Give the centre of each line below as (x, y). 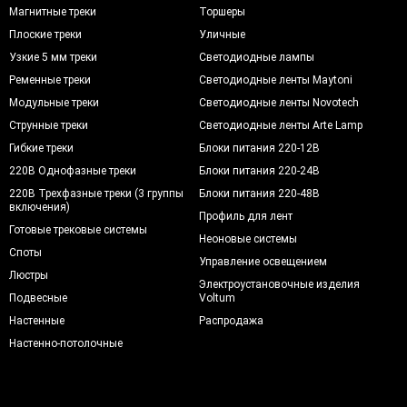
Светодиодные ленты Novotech (279, 102)
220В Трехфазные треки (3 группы (96, 193)
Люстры (29, 275)
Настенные (37, 320)
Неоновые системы (248, 238)
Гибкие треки (41, 148)
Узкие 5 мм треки (53, 57)
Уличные (223, 34)
